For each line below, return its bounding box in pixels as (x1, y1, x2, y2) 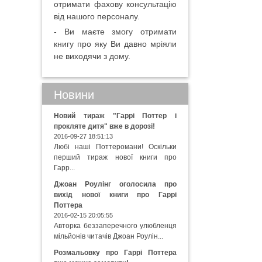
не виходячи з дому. (54, 51, 130, 61)
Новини (54, 88, 94, 101)
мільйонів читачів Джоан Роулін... (54, 232, 163, 240)
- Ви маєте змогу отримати (54, 27, 177, 36)
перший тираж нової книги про (54, 153, 177, 161)
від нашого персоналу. (54, 12, 140, 21)
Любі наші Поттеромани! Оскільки (54, 143, 177, 151)
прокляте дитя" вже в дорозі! (54, 122, 155, 130)
